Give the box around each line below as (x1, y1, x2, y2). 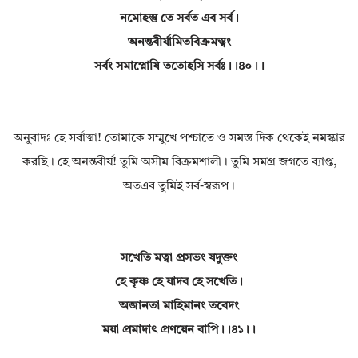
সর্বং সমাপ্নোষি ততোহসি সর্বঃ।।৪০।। (93, 61, 265, 74)
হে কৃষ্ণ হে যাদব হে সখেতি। (115, 276, 243, 289)
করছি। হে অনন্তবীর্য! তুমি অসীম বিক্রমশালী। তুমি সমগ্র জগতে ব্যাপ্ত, (22, 157, 336, 169)
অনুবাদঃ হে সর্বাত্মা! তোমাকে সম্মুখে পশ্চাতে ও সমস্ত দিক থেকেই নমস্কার (13, 133, 345, 145)
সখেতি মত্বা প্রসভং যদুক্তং (121, 253, 237, 265)
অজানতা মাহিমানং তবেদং (119, 300, 239, 313)
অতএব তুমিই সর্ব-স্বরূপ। (123, 181, 235, 193)
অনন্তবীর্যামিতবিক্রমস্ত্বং (127, 37, 231, 50)
